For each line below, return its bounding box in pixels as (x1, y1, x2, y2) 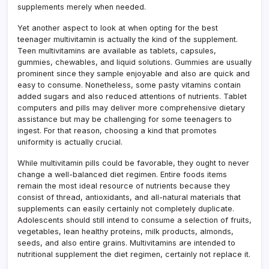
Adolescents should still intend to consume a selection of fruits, (17, 215, 252, 225)
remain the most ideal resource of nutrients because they (17, 181, 230, 190)
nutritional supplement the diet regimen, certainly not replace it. (17, 249, 250, 259)
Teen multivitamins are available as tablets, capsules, (17, 46, 216, 55)
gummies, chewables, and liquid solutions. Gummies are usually (17, 57, 252, 67)
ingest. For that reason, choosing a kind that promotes (17, 125, 217, 135)
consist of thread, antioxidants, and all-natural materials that (17, 192, 241, 202)
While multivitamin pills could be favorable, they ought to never (17, 158, 249, 168)
